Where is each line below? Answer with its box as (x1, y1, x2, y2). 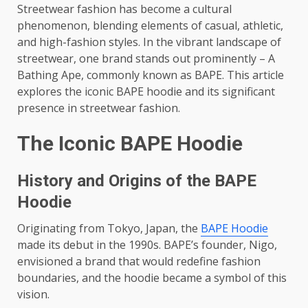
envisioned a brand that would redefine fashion (17, 254, 261, 269)
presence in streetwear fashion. (17, 100, 180, 115)
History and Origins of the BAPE (17, 171, 256, 190)
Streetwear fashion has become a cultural (17, 1, 232, 16)
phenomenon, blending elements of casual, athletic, (17, 18, 283, 33)
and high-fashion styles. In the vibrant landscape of (17, 34, 281, 49)
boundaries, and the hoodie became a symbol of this (17, 270, 287, 285)
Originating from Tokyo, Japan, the (17, 221, 201, 236)
